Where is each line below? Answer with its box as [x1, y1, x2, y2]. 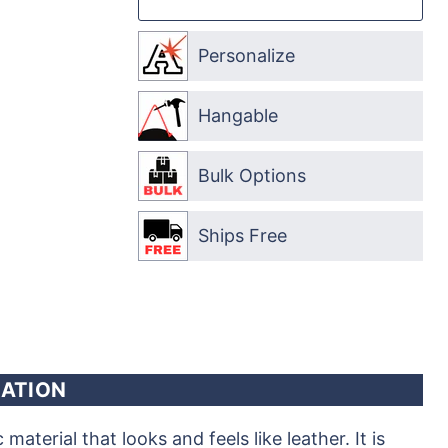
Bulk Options [198, 165, 307, 186]
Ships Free [198, 225, 288, 246]
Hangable [198, 105, 279, 126]
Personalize [198, 45, 296, 66]
